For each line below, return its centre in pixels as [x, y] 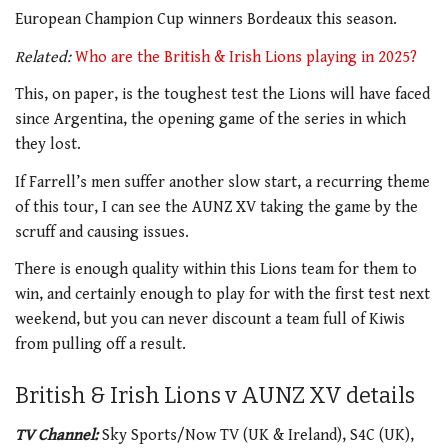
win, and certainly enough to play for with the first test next [222, 295]
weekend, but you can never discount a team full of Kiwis [210, 320]
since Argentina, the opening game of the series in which [210, 120]
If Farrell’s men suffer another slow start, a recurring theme [222, 182]
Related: [43, 57]
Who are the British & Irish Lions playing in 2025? [248, 57]
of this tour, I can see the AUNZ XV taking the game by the [216, 207]
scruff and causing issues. [102, 232]
